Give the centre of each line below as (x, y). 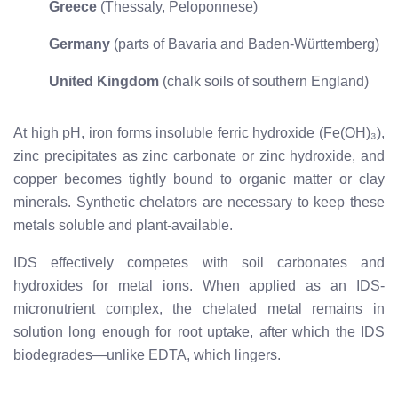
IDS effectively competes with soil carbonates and (199, 262)
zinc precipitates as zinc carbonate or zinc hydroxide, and (199, 155)
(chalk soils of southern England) (264, 81)
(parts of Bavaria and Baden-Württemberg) (245, 44)
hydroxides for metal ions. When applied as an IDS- (199, 285)
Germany (80, 44)
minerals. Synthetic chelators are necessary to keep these (199, 202)
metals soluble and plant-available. (123, 225)
